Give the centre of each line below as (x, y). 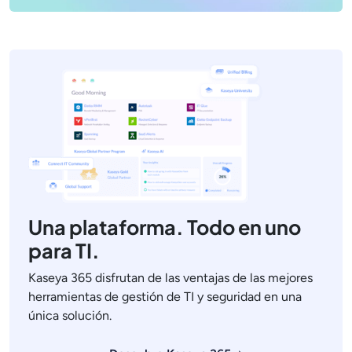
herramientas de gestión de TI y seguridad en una (165, 297)
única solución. (70, 315)
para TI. (64, 251)
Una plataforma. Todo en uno (165, 227)
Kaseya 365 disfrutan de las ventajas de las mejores (170, 278)
